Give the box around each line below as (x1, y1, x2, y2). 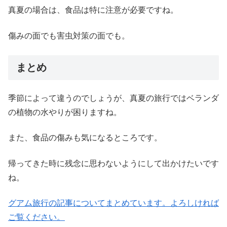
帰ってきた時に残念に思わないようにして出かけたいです (8, 159, 219, 168)
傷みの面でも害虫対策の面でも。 (8, 31, 130, 40)
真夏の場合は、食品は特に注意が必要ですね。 (8, 6, 178, 15)
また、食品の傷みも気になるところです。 (8, 133, 162, 142)
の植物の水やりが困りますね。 (8, 108, 122, 117)
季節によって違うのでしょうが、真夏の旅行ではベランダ (8, 94, 219, 102)
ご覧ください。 (8, 213, 65, 222)
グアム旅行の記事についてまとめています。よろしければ (8, 199, 219, 208)
